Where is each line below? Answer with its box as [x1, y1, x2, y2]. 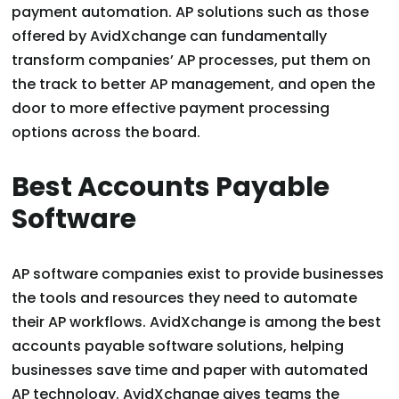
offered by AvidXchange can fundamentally [12, 26, 328, 47]
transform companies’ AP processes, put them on [12, 50, 371, 71]
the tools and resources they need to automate [12, 288, 358, 309]
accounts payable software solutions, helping [12, 336, 345, 357]
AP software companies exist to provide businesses [12, 264, 385, 285]
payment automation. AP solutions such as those [12, 2, 370, 23]
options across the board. [12, 122, 201, 143]
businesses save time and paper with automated [12, 360, 369, 381]
